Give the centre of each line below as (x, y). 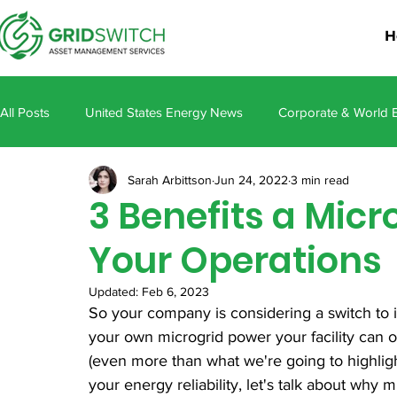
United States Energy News (164, 112)
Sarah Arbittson (170, 179)
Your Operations (235, 261)
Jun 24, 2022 (251, 179)
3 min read (320, 179)
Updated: (115, 292)
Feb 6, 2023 (175, 292)
